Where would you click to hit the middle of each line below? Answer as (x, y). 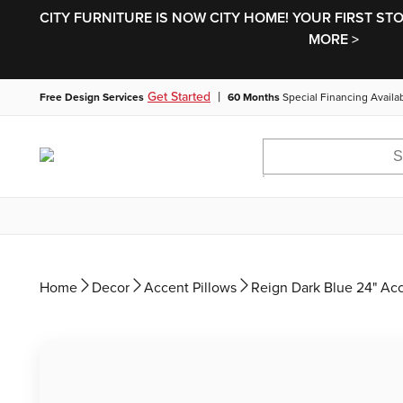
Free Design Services (92, 97)
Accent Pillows (190, 288)
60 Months (254, 97)
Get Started (179, 97)
